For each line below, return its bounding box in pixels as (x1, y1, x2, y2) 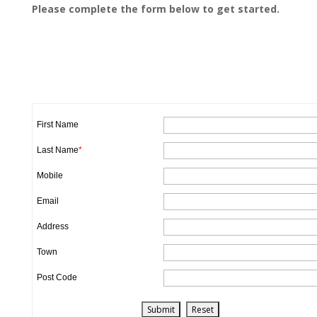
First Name (36, 120, 79, 129)
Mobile (36, 171, 63, 180)
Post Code (36, 272, 77, 282)
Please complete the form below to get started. (31, 2, 279, 16)
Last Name (36, 145, 79, 155)
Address (36, 221, 69, 231)
